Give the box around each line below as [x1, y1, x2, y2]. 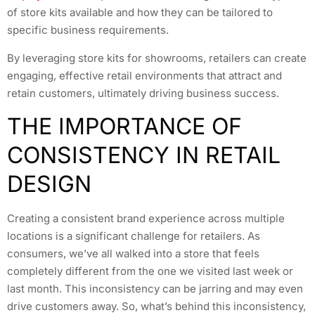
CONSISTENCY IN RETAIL [7, 141, 281, 169]
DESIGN [7, 170, 91, 198]
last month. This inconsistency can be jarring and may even [7, 282, 303, 296]
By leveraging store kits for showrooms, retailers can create [7, 51, 307, 65]
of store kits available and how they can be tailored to [7, 6, 273, 20]
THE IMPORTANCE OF [7, 112, 242, 141]
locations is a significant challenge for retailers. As [7, 229, 260, 243]
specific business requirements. [7, 23, 169, 37]
